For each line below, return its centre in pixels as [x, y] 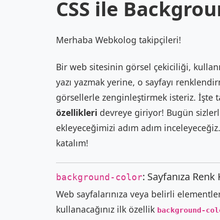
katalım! [72, 143]
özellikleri [77, 112]
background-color [99, 177]
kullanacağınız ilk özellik [107, 209]
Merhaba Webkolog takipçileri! [119, 40]
